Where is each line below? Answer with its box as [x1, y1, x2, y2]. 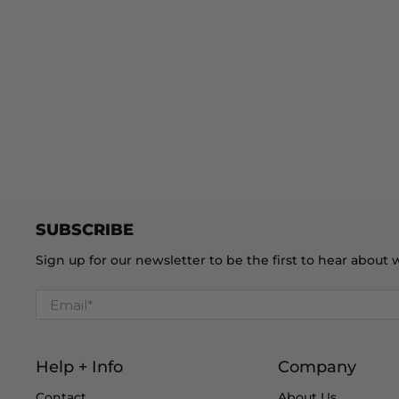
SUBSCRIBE [36, 219, 134, 240]
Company [277, 357, 356, 378]
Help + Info [36, 357, 123, 378]
